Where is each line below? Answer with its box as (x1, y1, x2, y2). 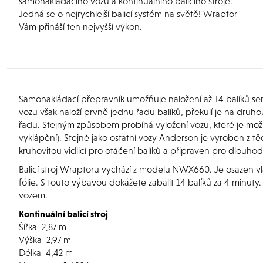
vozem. (19, 190, 48, 200)
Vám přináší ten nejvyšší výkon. (19, 21, 142, 32)
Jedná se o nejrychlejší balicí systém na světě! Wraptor (19, 8, 237, 19)
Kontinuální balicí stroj (19, 208, 108, 219)
